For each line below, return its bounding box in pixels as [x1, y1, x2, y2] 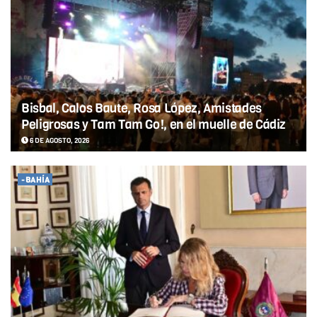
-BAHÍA [21, 174, 50, 185]
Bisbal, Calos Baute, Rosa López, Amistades [21, 99, 262, 117]
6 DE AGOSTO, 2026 [28, 135, 89, 145]
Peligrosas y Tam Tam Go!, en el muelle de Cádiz [21, 115, 287, 133]
